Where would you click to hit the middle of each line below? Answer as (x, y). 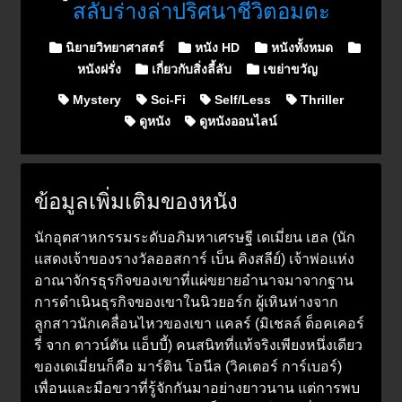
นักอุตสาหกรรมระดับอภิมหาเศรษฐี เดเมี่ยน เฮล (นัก (195, 237)
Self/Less (241, 99)
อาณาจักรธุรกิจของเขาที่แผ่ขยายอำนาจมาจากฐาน (194, 280)
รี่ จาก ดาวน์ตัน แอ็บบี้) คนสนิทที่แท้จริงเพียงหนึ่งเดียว (198, 345)
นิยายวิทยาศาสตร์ (113, 47)
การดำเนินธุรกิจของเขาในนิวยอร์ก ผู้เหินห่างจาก (186, 301)
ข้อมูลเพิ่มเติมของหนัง (136, 201)
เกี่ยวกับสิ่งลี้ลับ (190, 69)
